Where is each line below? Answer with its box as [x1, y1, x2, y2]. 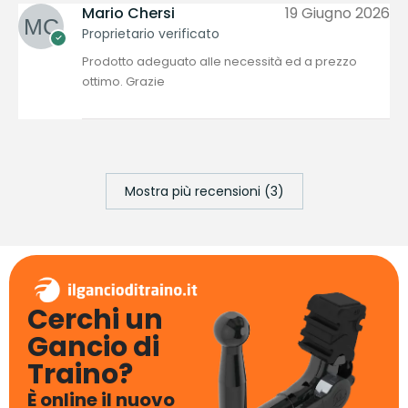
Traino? [27, 355, 133, 394]
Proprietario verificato [82, 24, 219, 43]
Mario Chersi [82, 2, 175, 24]
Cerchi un [27, 301, 163, 340]
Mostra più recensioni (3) [124, 182, 284, 201]
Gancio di [27, 328, 159, 367]
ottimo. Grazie [82, 72, 165, 90]
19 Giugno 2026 [285, 2, 390, 24]
